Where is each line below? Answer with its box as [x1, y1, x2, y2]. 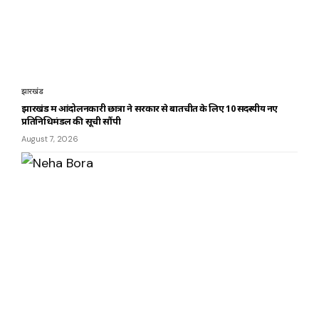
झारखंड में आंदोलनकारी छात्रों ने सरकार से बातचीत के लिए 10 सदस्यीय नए [21, 102, 278, 115]
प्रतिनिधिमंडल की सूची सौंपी [21, 115, 121, 128]
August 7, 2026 [21, 134, 78, 145]
